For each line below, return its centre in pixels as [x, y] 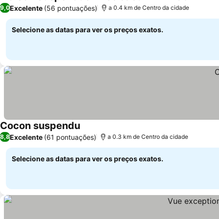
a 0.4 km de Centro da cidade [149, 8]
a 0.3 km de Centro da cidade [148, 137]
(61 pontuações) [70, 137]
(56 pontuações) [71, 8]
